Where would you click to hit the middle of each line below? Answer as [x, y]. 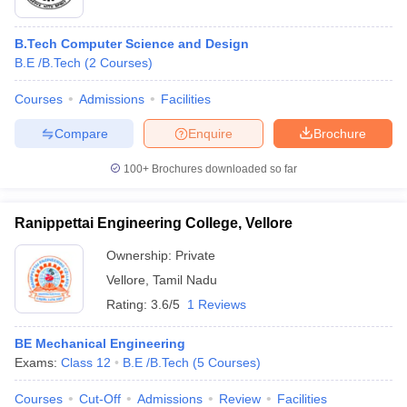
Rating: [129, 304]
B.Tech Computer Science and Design [132, 44]
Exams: [38, 362]
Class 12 [86, 362]
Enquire [210, 133]
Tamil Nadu [185, 280]
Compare [81, 133]
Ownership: [141, 255]
